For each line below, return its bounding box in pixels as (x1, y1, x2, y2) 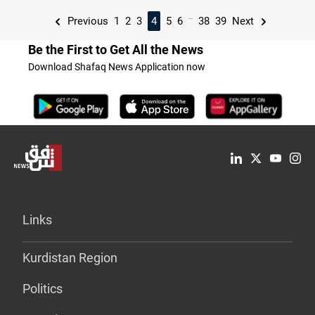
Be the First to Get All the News (28, 41, 203, 57)
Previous (64, 14, 108, 27)
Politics (22, 281, 63, 297)
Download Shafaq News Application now (28, 60, 205, 72)
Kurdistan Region (22, 250, 117, 266)
